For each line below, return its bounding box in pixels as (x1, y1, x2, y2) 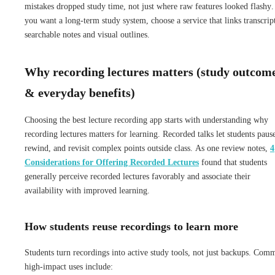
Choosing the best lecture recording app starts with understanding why (25, 115, 268, 125)
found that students (199, 157, 267, 167)
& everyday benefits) (25, 85, 135, 99)
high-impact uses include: (25, 261, 113, 271)
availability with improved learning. (25, 185, 150, 195)
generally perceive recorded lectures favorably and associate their (25, 171, 250, 181)
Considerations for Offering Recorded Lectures (25, 157, 199, 167)
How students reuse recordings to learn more (25, 220, 238, 233)
